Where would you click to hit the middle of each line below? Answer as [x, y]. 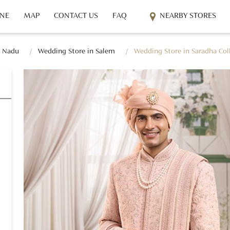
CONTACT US [76, 16]
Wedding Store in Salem [76, 51]
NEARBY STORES [188, 16]
